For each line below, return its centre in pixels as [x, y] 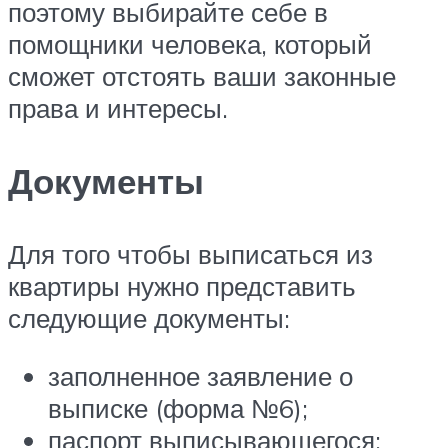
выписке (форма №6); [178, 407]
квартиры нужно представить [182, 286]
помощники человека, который [190, 43]
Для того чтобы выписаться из [190, 254]
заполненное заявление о [200, 375]
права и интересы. [118, 107]
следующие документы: [149, 318]
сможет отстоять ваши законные [202, 75]
